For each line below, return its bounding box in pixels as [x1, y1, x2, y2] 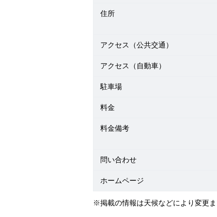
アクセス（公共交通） [100, 41, 173, 49]
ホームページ [100, 177, 144, 185]
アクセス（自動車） [100, 62, 166, 70]
